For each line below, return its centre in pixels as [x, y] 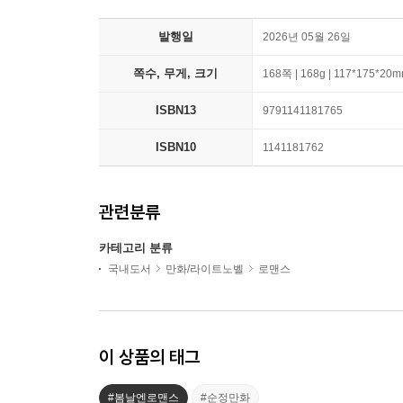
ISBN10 [175, 148]
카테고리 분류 [136, 248]
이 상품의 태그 [149, 357]
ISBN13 [175, 111]
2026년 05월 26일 [307, 37]
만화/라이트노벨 [205, 269]
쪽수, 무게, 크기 [175, 74]
